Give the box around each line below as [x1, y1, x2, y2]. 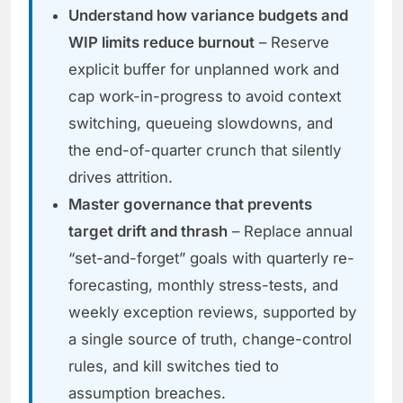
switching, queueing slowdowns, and [68, 114, 333, 133]
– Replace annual [228, 222, 353, 241]
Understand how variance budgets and [68, 6, 348, 25]
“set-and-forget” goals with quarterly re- [68, 249, 354, 268]
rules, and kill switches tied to [68, 357, 279, 376]
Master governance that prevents [68, 195, 312, 214]
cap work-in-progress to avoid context [68, 87, 341, 106]
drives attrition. [68, 168, 173, 187]
